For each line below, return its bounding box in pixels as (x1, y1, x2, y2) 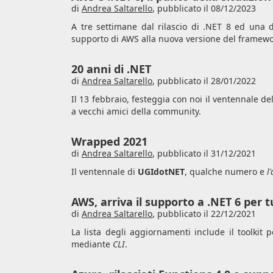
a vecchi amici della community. (71, 105, 201, 117)
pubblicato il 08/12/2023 (157, 2, 256, 14)
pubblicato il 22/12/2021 (157, 208, 256, 219)
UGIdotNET (138, 166, 185, 177)
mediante (71, 238, 113, 250)
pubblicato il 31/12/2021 (157, 147, 256, 159)
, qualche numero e (185, 166, 267, 177)
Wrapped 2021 (71, 134, 147, 149)
